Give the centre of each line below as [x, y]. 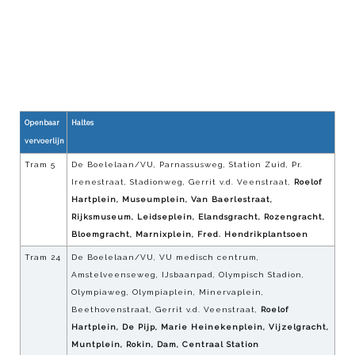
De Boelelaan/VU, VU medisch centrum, [165, 258]
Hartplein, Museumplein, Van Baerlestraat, [172, 200]
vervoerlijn [44, 141]
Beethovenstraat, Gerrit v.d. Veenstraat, [166, 310]
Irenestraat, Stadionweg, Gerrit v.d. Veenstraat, [183, 182]
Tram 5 [40, 165]
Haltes [82, 123]
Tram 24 [43, 258]
